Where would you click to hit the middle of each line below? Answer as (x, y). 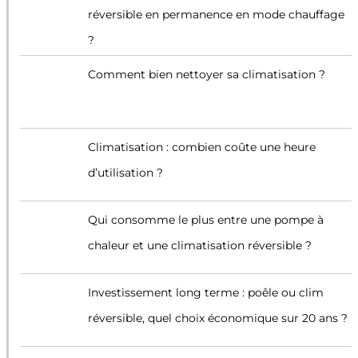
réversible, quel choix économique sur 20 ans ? (217, 318)
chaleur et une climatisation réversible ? (199, 245)
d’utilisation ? (125, 172)
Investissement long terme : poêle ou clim (205, 292)
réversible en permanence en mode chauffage (216, 14)
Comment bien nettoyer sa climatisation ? (206, 74)
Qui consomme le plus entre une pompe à (205, 219)
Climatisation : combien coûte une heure (201, 147)
